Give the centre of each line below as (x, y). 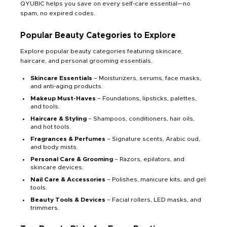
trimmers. (45, 208)
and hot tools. (51, 127)
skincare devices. (57, 167)
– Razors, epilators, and (149, 159)
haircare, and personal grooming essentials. (86, 61)
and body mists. (54, 147)
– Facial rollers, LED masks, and (153, 200)
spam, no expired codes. (58, 13)
